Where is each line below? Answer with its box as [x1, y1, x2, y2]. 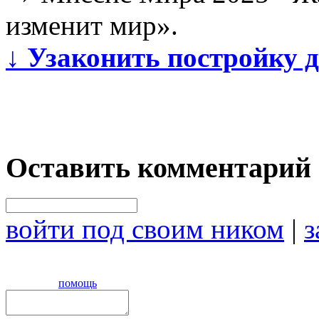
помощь [58, 276, 97, 289]
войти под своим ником [6, 213, 284, 244]
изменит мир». [6, 10, 178, 41]
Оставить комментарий [6, 151, 311, 184]
